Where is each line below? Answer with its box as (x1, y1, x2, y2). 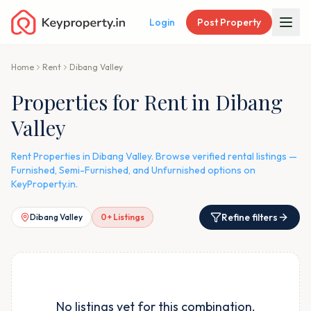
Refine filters (221, 211, 278, 224)
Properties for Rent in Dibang (11, 88, 283, 116)
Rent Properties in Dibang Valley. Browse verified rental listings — (11, 150, 297, 162)
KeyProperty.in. (11, 178, 78, 190)
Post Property (197, 16, 261, 28)
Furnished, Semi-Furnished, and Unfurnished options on (11, 164, 255, 176)
